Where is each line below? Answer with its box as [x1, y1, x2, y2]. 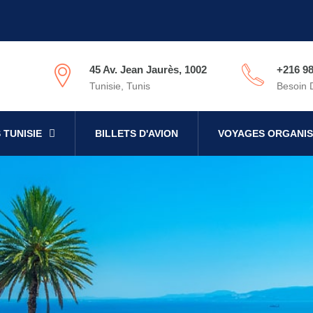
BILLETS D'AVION [94, 128, 178, 139]
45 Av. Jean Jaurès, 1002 [89, 64, 207, 75]
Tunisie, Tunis [89, 80, 150, 92]
